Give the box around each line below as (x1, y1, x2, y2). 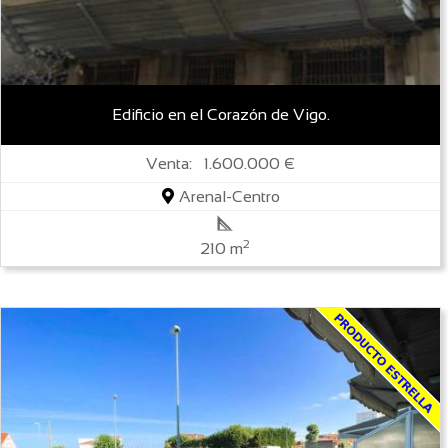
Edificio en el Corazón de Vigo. (111, 105, 330, 123)
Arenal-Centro (174, 187, 280, 205)
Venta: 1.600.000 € (146, 154, 296, 172)
